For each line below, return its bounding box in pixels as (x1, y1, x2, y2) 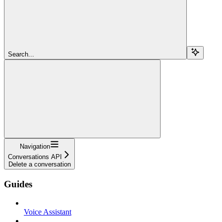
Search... (8, 50, 34, 58)
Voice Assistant (24, 208, 71, 217)
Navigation (20, 142, 50, 150)
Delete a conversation (8, 160, 71, 168)
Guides (4, 178, 32, 189)
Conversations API (8, 153, 62, 161)
